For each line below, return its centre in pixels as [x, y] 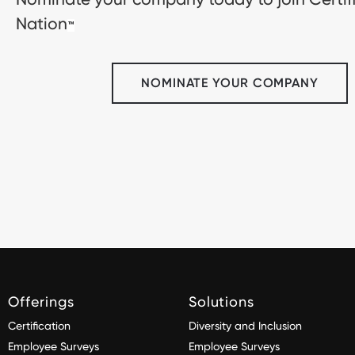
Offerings [41, 302]
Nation [42, 23]
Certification [39, 326]
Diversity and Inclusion [245, 326]
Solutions [221, 302]
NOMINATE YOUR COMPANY [230, 83]
